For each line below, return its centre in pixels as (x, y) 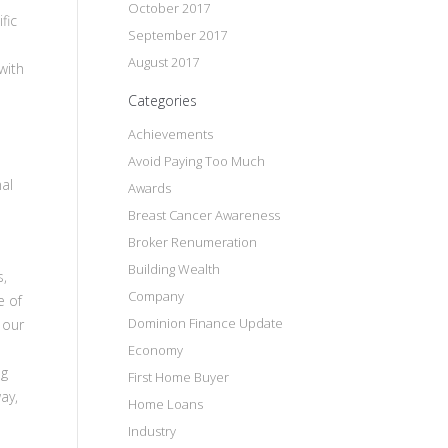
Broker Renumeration (192, 242)
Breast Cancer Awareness (204, 215)
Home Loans (165, 404)
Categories (162, 100)
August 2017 (163, 62)
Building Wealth (174, 269)
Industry (152, 431)
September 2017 (177, 35)
